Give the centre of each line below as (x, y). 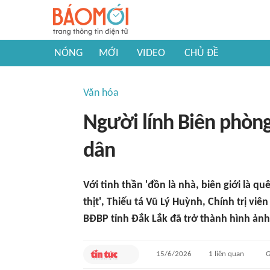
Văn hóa (101, 93)
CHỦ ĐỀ (202, 53)
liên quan (228, 254)
